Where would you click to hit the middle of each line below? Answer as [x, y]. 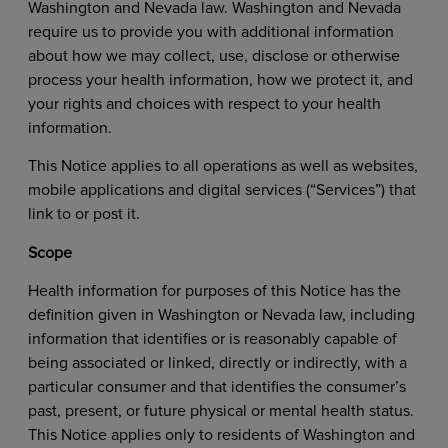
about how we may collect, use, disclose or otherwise [213, 55]
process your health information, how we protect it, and [220, 79]
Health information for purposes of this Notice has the [214, 291]
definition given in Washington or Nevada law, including [221, 315]
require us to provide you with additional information [210, 31]
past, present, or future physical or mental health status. [220, 411]
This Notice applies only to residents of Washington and [221, 435]
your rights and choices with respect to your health [204, 103]
